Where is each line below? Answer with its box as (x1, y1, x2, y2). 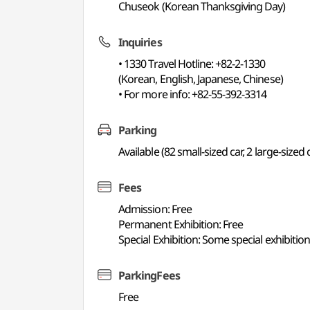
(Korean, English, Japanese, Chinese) (118, 71, 283, 86)
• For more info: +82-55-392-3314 (118, 86, 267, 102)
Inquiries (118, 35, 162, 50)
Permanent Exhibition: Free (118, 217, 244, 232)
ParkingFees (118, 268, 180, 283)
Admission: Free (118, 201, 192, 217)
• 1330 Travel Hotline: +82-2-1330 (118, 56, 266, 71)
